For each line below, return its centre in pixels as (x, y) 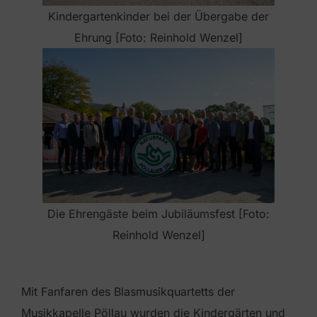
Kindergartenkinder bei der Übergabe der (158, 17)
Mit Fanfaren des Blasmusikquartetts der (128, 292)
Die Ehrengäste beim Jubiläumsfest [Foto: (158, 214)
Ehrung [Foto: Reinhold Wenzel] (158, 38)
